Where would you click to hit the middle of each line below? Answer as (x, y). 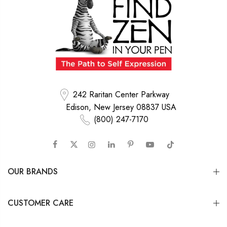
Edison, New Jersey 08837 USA (121, 107)
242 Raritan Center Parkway (121, 94)
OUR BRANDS (33, 172)
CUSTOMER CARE (41, 203)
